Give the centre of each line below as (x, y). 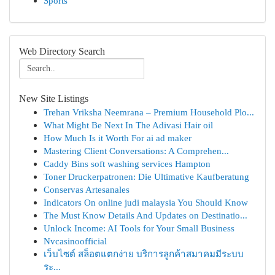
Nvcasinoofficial (75, 241)
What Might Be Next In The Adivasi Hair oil (128, 125)
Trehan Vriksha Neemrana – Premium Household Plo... (149, 112)
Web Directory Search (62, 51)
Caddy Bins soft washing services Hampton (127, 164)
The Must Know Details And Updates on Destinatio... (145, 215)
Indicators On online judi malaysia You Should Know (146, 202)
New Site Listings (54, 99)
